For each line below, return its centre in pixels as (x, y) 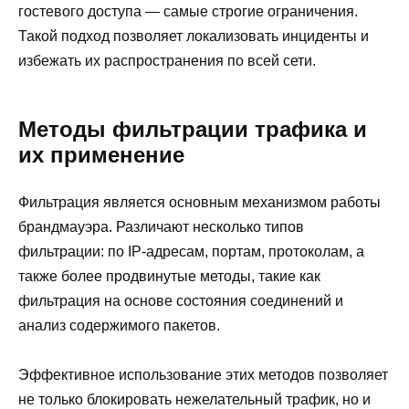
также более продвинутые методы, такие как (169, 276)
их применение (101, 154)
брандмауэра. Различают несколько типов (161, 226)
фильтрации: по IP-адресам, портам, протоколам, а (191, 251)
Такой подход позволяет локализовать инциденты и (194, 36)
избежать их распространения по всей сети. (167, 60)
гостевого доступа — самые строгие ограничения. (188, 11)
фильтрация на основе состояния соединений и (181, 300)
